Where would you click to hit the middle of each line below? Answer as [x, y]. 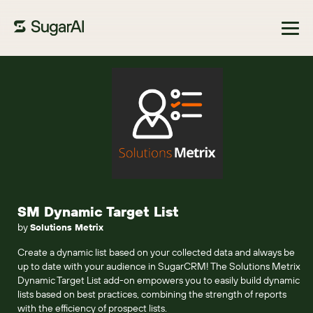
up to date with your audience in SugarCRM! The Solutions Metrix [159, 266]
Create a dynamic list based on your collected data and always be [156, 252]
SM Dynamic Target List [98, 211]
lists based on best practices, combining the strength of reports [152, 294]
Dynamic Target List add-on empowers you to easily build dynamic [159, 280]
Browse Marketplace [66, 73]
